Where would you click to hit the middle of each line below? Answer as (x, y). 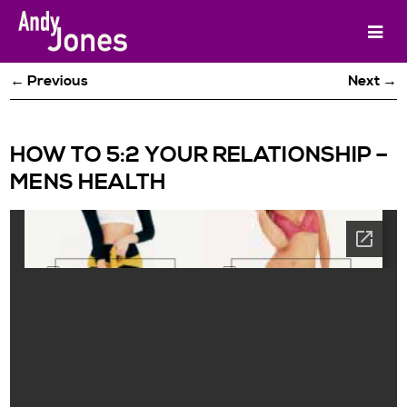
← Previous (50, 81)
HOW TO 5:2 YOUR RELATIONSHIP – (199, 155)
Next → (372, 81)
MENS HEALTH (89, 183)
